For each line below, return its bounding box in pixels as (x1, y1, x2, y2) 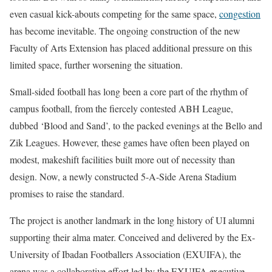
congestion (219, 7, 260, 20)
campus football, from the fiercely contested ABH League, (10, 102, 233, 115)
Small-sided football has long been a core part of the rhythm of (10, 85, 248, 98)
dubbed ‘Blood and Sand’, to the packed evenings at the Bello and (10, 119, 262, 132)
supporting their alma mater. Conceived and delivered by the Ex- (10, 231, 255, 243)
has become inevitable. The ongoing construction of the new (10, 24, 240, 37)
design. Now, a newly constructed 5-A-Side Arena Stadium (10, 170, 236, 183)
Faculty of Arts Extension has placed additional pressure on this (10, 41, 252, 54)
